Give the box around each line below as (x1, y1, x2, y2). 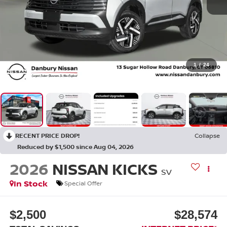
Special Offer (64, 179, 102, 188)
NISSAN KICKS (52, 158, 158, 179)
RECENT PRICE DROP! (15, 131, 80, 140)
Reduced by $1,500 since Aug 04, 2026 (17, 142, 134, 152)
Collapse (195, 131, 220, 140)
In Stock (13, 177, 48, 189)
